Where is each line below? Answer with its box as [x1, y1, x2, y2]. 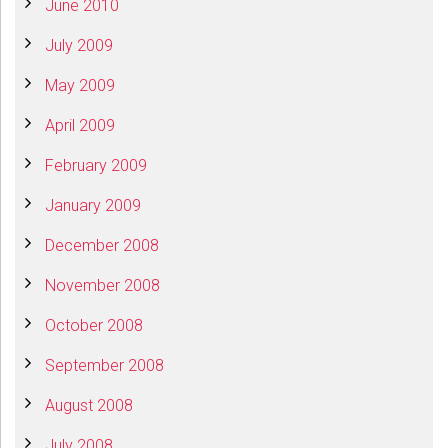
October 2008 [45, 316, 143, 336]
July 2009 [45, 36, 113, 56]
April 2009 [45, 116, 115, 136]
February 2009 [45, 156, 147, 176]
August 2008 [45, 396, 133, 416]
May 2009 [45, 76, 115, 96]
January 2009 [45, 196, 141, 216]
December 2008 [45, 236, 159, 256]
